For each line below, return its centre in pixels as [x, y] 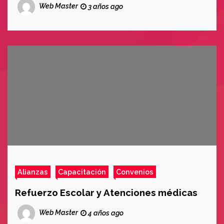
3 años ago [105, 6]
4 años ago [105, 213]
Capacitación [82, 172]
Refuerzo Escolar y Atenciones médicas [106, 192]
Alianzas [33, 172]
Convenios [135, 172]
